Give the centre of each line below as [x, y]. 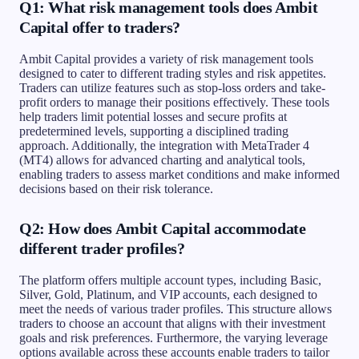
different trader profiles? [102, 248]
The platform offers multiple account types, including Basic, [170, 280]
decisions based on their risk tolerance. [116, 188]
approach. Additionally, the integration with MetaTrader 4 [164, 145]
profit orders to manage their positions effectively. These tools [174, 102]
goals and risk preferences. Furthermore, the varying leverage [173, 337]
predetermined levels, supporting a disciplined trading [154, 131]
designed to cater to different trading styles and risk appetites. [173, 73]
